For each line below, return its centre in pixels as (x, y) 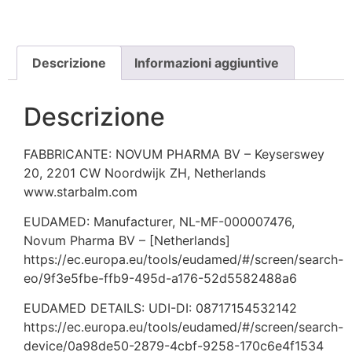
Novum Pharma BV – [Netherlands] (127, 240)
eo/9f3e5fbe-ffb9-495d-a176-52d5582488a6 (160, 278)
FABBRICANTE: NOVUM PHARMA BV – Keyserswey (174, 154)
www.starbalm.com (81, 191)
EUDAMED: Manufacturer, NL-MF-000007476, (159, 221)
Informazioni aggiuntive (206, 62)
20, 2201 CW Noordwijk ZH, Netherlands (145, 172)
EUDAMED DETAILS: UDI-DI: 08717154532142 (160, 308)
